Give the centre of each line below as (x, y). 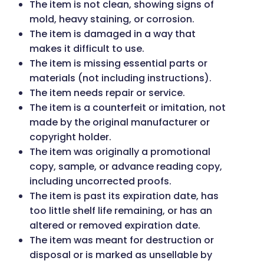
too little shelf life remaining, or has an (121, 211)
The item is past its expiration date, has (124, 196)
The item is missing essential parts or (118, 64)
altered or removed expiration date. (115, 226)
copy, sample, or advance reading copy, (126, 167)
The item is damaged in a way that (113, 34)
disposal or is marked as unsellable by (121, 255)
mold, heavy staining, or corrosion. (112, 19)
